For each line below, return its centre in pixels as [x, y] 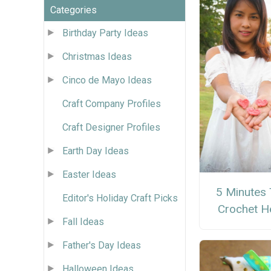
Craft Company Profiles [112, 103]
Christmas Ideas [97, 56]
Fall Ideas [83, 221]
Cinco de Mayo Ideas [107, 80]
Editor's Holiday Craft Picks [120, 198]
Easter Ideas [89, 174]
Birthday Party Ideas [105, 33]
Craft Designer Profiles [111, 127]
